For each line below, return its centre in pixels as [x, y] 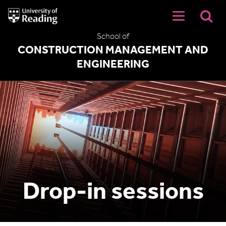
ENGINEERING [113, 65]
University [21, 12]
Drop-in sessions [113, 193]
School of [113, 37]
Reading [18, 29]
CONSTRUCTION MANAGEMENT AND [113, 51]
